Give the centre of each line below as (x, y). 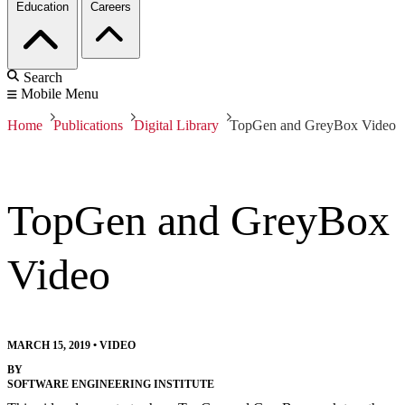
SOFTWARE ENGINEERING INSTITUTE (111, 385)
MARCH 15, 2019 (49, 346)
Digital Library (176, 126)
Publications (88, 126)
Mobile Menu (60, 94)
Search (43, 78)
